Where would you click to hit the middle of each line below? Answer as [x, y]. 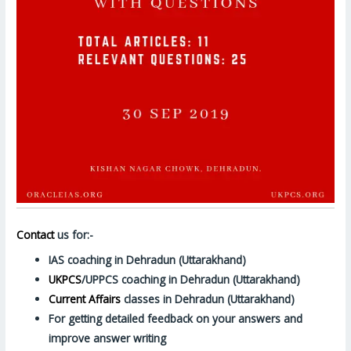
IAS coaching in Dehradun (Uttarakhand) [148, 259]
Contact [36, 234]
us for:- [74, 234]
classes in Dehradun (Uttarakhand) [208, 299]
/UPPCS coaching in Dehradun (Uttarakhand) [191, 279]
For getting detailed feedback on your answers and [176, 318]
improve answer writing [108, 338]
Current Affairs [85, 299]
